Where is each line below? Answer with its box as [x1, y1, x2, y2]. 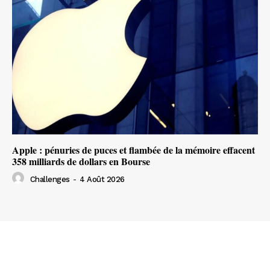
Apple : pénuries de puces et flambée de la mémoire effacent [12, 143, 255, 157]
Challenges [30, 174, 70, 184]
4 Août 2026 [80, 174, 125, 184]
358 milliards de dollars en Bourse [12, 154, 150, 169]
